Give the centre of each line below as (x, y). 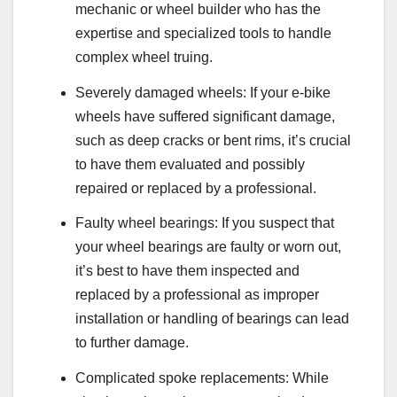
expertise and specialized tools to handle (203, 33)
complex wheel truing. (144, 57)
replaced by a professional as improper (197, 295)
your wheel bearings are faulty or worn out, (208, 247)
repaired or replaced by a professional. (196, 188)
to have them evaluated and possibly (190, 164)
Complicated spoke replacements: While (202, 378)
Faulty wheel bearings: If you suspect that (205, 223)
